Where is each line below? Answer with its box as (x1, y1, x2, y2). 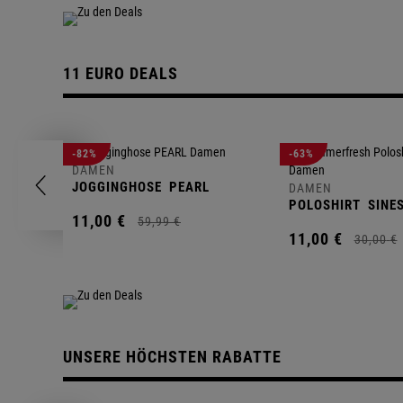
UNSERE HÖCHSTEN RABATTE (63, 347, 282, 366)
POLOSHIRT (288, 197, 361, 213)
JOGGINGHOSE (72, 179, 162, 195)
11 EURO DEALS (63, 64, 178, 83)
